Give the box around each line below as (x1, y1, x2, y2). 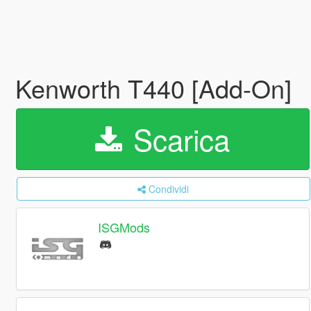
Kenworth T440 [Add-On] (15, 70, 292, 106)
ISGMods (98, 218, 151, 237)
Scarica (125, 118, 230, 160)
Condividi (149, 182, 190, 196)
